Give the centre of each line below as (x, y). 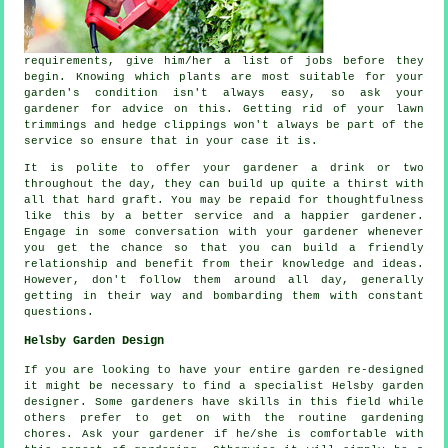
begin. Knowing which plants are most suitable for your (224, 77)
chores (45, 434)
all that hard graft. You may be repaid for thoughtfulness (224, 200)
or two (394, 168)
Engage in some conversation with (145, 232)
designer (52, 402)
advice (142, 109)
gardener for (73, 109)
